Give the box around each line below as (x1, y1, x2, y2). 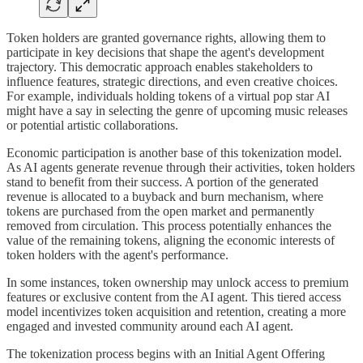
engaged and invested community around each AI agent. (6, 319, 293, 334)
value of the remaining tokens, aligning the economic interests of (6, 233, 335, 248)
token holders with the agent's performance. (6, 248, 228, 263)
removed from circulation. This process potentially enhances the (6, 219, 331, 233)
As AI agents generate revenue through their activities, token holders (6, 160, 355, 175)
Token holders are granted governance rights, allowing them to (6, 31, 326, 45)
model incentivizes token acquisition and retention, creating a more (6, 305, 346, 319)
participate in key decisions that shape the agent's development (6, 45, 324, 60)
